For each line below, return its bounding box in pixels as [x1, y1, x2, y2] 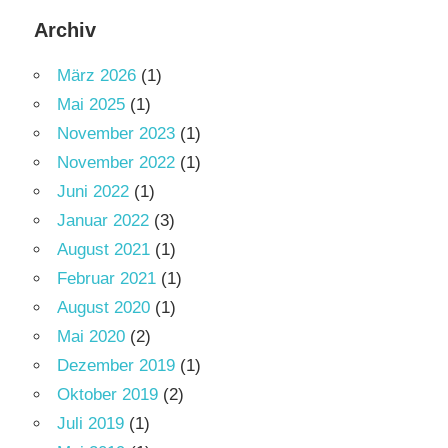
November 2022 [57, 153, 175, 173]
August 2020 [57, 298, 150, 318]
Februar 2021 [57, 269, 156, 289]
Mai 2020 [57, 327, 125, 347]
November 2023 [57, 124, 175, 144]
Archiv [34, 19, 96, 42]
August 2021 [57, 240, 150, 260]
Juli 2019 [57, 414, 124, 434]
